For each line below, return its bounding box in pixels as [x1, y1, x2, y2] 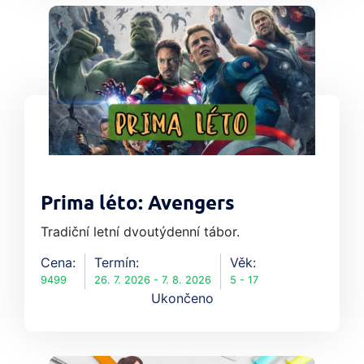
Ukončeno [150, 290, 214, 307]
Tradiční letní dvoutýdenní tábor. [41, 223, 240, 240]
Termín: [94, 254, 139, 271]
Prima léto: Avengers [41, 191, 235, 218]
